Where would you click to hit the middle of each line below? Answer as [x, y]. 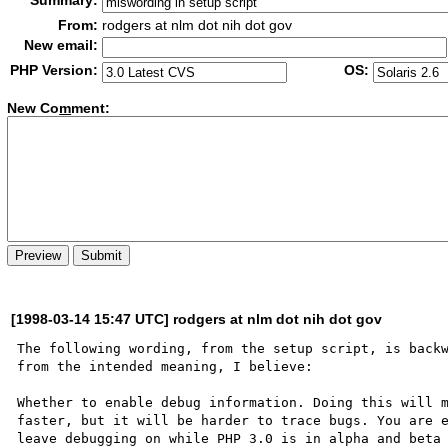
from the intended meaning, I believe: [165, 366]
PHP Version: [54, 70]
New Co [33, 108]
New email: [61, 45]
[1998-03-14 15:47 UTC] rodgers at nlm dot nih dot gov [197, 318]
